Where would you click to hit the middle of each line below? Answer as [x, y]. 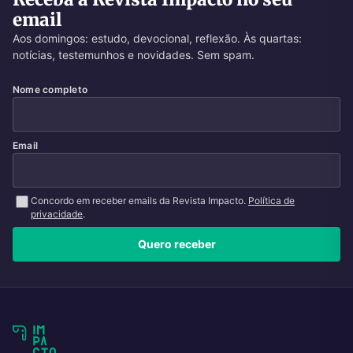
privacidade [57, 214]
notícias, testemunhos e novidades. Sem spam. [134, 54]
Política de [271, 200]
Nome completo [50, 89]
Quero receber [176, 244]
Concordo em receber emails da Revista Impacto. [139, 200]
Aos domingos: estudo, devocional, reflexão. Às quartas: [157, 38]
